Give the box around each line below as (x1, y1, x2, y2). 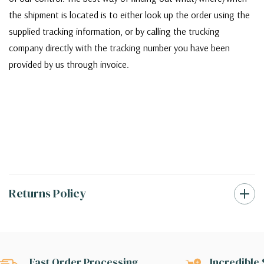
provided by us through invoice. (9, 58, 131, 71)
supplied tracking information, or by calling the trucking (9, 25, 220, 38)
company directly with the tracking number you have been (9, 42, 230, 54)
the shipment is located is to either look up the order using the (9, 9, 250, 21)
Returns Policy (9, 185, 86, 202)
